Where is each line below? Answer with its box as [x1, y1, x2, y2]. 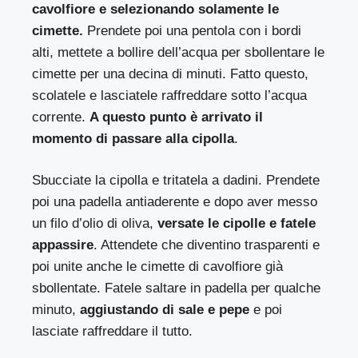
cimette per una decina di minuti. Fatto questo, [32, 66, 309, 82]
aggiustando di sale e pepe [80, 302, 250, 318]
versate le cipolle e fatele [153, 216, 316, 232]
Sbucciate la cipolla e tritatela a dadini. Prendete [32, 173, 320, 189]
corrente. [32, 109, 90, 125]
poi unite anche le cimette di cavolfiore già [32, 259, 284, 275]
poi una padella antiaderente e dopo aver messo [32, 194, 318, 210]
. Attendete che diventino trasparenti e [93, 237, 320, 253]
